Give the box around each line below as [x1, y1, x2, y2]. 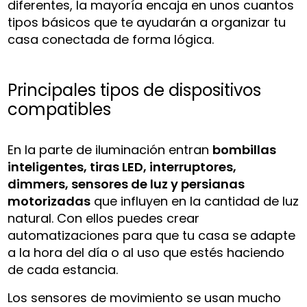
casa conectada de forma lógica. [8, 30, 214, 48]
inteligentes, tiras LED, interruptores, [8, 158, 237, 175]
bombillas [212, 140, 277, 158]
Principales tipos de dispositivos [8, 78, 262, 101]
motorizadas [8, 192, 91, 210]
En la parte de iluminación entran [8, 140, 213, 158]
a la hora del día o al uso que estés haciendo [8, 243, 285, 261]
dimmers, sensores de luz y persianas [8, 175, 245, 193]
